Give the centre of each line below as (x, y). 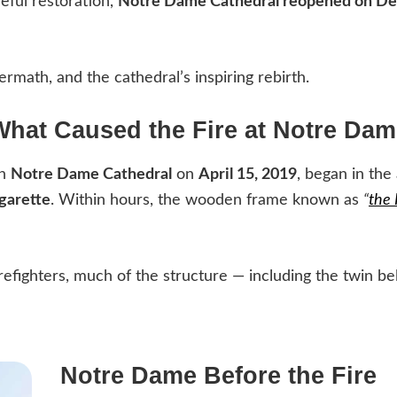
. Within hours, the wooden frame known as (207, 200)
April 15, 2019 (248, 175)
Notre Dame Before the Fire (219, 376)
